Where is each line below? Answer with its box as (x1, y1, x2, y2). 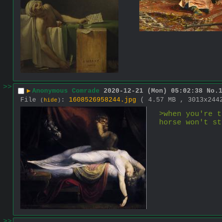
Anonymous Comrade (32, 87, 100, 95)
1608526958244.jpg (69, 96, 136, 104)
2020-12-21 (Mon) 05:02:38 (104, 87, 203, 95)
